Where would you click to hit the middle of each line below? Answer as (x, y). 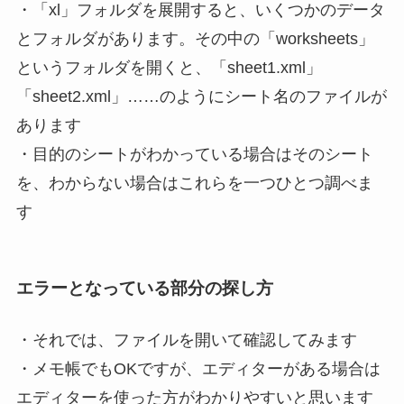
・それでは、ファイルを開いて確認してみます (186, 340)
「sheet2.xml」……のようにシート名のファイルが (201, 96)
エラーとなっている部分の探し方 (144, 289)
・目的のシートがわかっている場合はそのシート (194, 154)
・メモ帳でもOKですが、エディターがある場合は (198, 369)
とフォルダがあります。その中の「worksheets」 (195, 38)
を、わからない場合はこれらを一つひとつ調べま (194, 183)
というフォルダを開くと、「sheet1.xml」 (169, 67)
